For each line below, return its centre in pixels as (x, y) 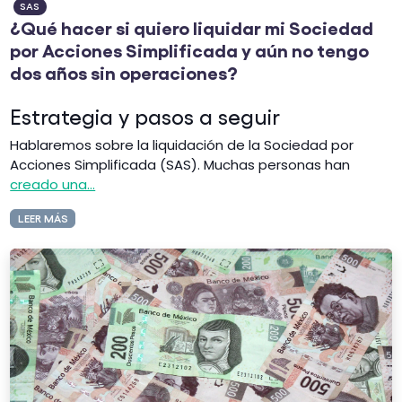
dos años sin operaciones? (124, 71)
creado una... (53, 184)
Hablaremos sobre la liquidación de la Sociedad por (182, 144)
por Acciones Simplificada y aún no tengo (190, 49)
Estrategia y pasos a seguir (145, 116)
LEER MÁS (43, 218)
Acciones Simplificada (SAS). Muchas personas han (180, 164)
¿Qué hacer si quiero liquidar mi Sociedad (192, 26)
